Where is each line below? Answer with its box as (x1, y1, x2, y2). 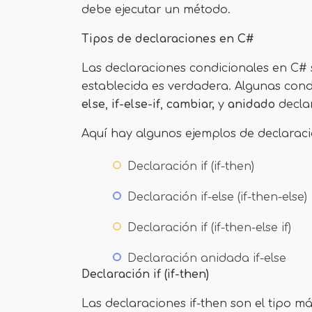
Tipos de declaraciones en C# (81, 33, 254, 45)
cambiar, (166, 98, 214, 111)
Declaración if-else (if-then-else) (127, 191, 307, 203)
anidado (228, 98, 275, 111)
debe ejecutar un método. (81, 3, 231, 16)
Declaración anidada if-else (127, 252, 286, 265)
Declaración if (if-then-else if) (127, 221, 291, 234)
